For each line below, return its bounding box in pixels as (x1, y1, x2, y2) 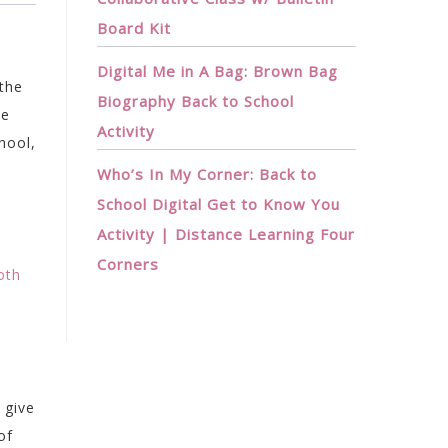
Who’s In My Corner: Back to (97, 164, 317, 184)
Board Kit (97, 18, 171, 38)
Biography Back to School (97, 91, 294, 111)
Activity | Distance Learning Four (97, 224, 355, 244)
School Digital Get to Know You (97, 194, 340, 214)
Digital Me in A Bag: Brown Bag (97, 61, 338, 81)
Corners (97, 254, 159, 274)
